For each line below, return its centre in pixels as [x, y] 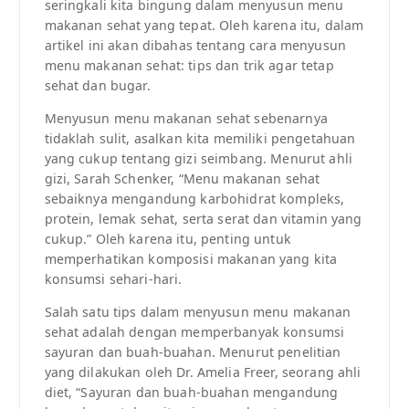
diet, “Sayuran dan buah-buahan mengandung [191, 393]
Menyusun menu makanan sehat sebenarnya [186, 119]
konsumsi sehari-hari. [113, 279]
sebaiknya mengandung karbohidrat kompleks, [194, 199]
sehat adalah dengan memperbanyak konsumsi [194, 332]
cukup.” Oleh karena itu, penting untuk [168, 239]
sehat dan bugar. [97, 85]
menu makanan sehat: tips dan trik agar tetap [189, 65]
